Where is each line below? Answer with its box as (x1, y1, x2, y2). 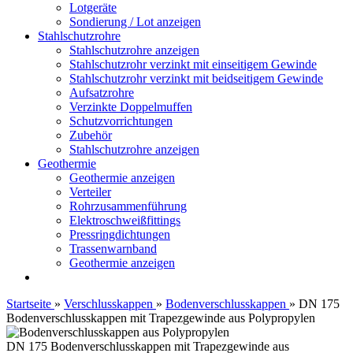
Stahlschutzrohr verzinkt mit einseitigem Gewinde (69, 58, 317, 71)
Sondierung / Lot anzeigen (69, 15, 201, 28)
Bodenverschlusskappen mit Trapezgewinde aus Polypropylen (6, 311, 315, 325)
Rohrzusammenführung (69, 199, 187, 213)
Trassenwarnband (69, 242, 157, 255)
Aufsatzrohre (69, 86, 134, 99)
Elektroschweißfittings (69, 214, 180, 227)
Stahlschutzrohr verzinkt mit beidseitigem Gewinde (69, 72, 323, 85)
